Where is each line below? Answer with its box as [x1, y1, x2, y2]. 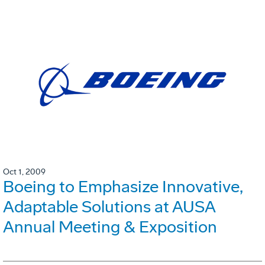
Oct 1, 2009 [3, 166, 46, 177]
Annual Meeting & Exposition [3, 216, 217, 237]
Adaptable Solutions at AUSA [3, 196, 215, 216]
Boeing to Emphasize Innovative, [3, 176, 243, 196]
